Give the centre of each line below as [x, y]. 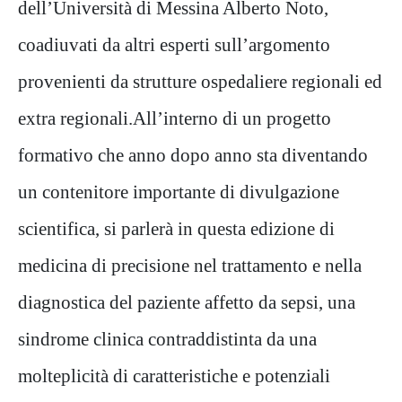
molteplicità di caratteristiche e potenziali [174, 376]
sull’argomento [272, 45]
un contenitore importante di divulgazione [179, 192]
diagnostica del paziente [111, 302]
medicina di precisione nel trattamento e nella [190, 266]
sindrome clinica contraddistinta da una [167, 339]
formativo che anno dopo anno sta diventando [193, 155]
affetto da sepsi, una [280, 302]
